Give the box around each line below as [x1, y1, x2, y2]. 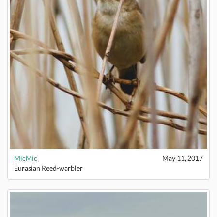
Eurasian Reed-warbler [14, 164, 83, 172]
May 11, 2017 [162, 154, 203, 162]
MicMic [14, 154, 37, 162]
